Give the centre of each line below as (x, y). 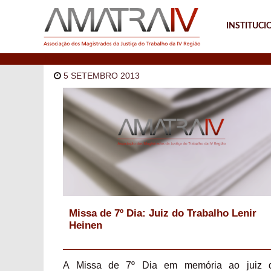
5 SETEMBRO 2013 (102, 76)
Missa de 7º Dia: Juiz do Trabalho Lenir (162, 213)
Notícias (63, 59)
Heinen (85, 225)
